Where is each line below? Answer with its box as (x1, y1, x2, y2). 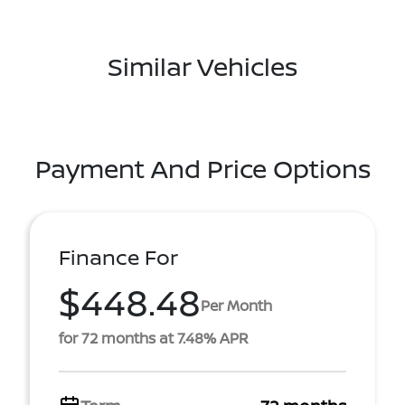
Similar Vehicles (108, 48, 297, 83)
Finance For (59, 242, 178, 271)
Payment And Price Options (34, 150, 371, 185)
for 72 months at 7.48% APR (59, 327, 249, 348)
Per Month (201, 296, 272, 316)
